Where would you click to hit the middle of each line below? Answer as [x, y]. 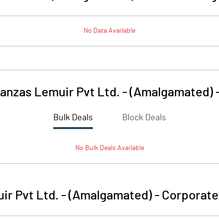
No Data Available [109, 31]
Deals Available [121, 148]
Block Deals [144, 118]
